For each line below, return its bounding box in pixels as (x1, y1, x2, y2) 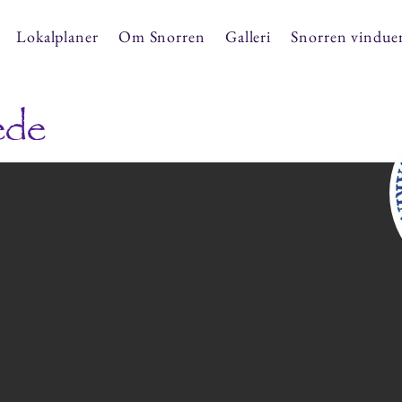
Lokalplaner (15, 26, 99, 47)
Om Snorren (118, 26, 205, 47)
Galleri (224, 26, 272, 47)
